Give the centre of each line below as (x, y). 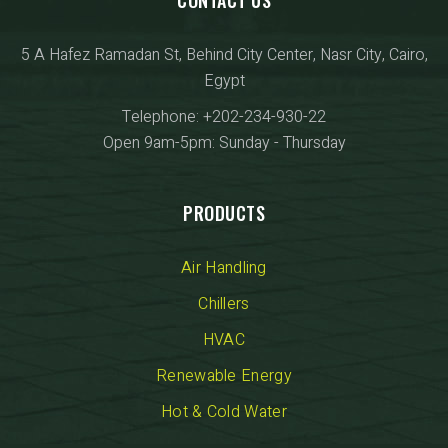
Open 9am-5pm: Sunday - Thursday (224, 142)
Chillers (224, 303)
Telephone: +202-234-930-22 (224, 116)
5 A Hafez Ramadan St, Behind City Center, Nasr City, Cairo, (224, 54)
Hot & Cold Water (224, 411)
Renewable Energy (224, 375)
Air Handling (224, 267)
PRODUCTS (224, 212)
